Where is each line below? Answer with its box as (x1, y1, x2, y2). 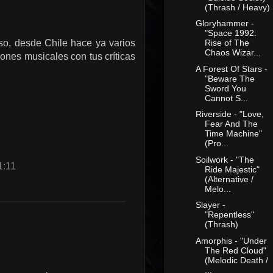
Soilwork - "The (195, 154, 254, 165)
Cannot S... (204, 93, 248, 103)
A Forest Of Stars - (195, 63, 268, 74)
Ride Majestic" (204, 164, 260, 174)
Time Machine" (204, 129, 262, 139)
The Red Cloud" (204, 245, 266, 255)
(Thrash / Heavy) (204, 2, 270, 12)
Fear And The (204, 119, 258, 129)
